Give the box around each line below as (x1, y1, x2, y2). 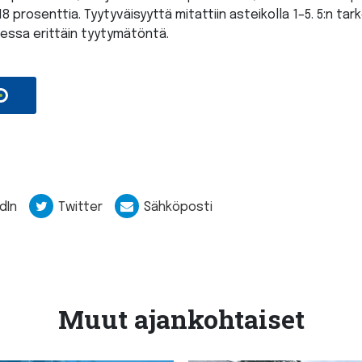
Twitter (58, 200, 103, 214)
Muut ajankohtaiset (57, 301, 305, 336)
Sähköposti (144, 200, 213, 214)
